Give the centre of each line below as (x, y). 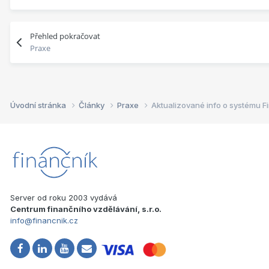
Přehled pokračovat (65, 36)
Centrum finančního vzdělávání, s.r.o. (86, 209)
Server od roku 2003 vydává (64, 197)
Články (92, 105)
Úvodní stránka (39, 105)
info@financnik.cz (44, 220)
